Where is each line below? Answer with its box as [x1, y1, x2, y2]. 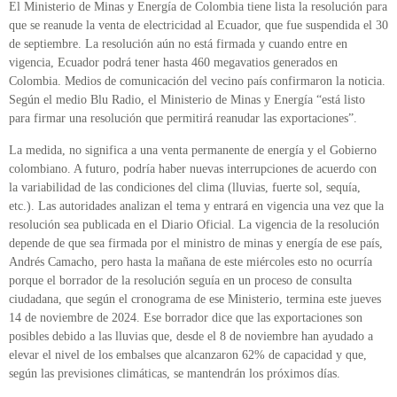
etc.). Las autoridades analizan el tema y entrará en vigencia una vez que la [9, 198, 384, 213]
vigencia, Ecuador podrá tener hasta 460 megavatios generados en [9, 56, 338, 70]
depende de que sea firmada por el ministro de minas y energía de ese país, [9, 236, 383, 250]
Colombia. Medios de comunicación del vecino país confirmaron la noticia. [9, 74, 385, 89]
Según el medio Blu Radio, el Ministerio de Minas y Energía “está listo [9, 93, 365, 107]
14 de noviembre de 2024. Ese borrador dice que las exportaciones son [9, 310, 362, 324]
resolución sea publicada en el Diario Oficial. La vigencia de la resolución [9, 217, 379, 231]
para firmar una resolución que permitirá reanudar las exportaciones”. [9, 112, 357, 126]
